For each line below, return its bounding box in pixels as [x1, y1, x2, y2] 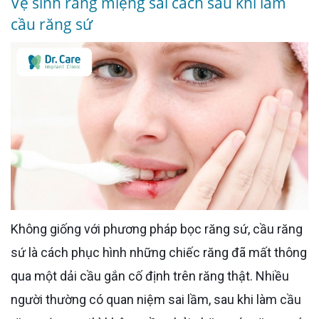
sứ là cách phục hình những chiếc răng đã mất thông [11, 244, 307, 260]
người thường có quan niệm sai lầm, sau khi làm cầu [11, 291, 301, 307]
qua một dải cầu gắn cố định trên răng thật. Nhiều [11, 268, 289, 283]
